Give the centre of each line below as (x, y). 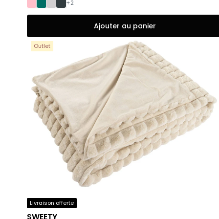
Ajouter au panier (125, 26)
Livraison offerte (52, 203)
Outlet (42, 46)
